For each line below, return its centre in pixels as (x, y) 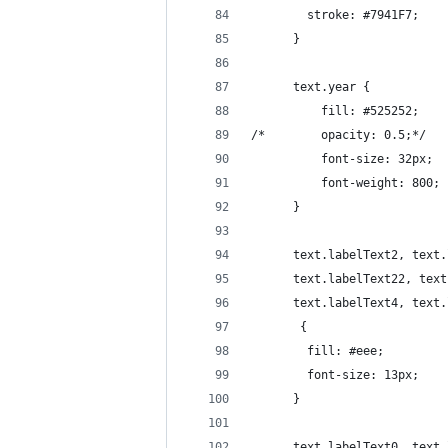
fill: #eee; (317, 351)
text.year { (310, 87)
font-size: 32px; (356, 159)
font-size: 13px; (335, 375)
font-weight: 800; (359, 183)
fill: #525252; (349, 111)
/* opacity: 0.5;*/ (352, 135)
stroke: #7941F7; (335, 15)
